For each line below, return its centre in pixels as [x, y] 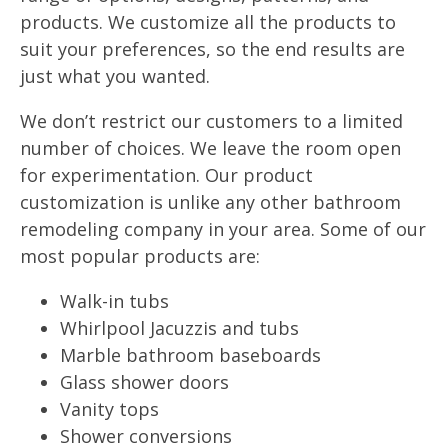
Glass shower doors [144, 382]
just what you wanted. [115, 76]
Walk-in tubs [114, 301]
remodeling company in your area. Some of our [223, 229]
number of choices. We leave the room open [210, 148]
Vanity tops [109, 409]
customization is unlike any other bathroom [210, 202]
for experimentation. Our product [166, 175]
